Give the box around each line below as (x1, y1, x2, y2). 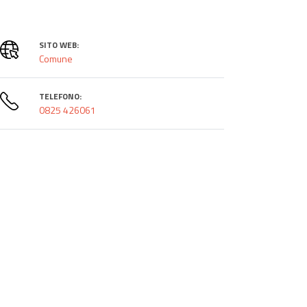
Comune (38, 51, 73, 66)
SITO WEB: (38, 38, 79, 51)
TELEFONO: (38, 89, 82, 103)
